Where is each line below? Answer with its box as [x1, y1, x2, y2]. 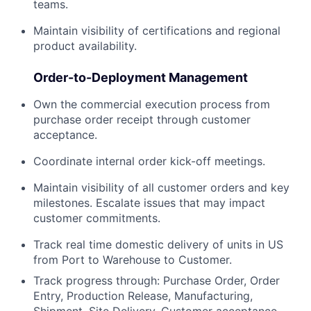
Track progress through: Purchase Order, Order [33, 273, 280, 287]
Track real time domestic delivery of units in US [33, 237, 283, 251]
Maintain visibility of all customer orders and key [33, 180, 289, 194]
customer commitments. [33, 210, 160, 225]
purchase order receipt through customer [33, 112, 251, 126]
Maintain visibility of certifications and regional [33, 23, 280, 37]
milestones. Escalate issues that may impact [33, 195, 265, 210]
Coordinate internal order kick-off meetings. [33, 153, 265, 168]
